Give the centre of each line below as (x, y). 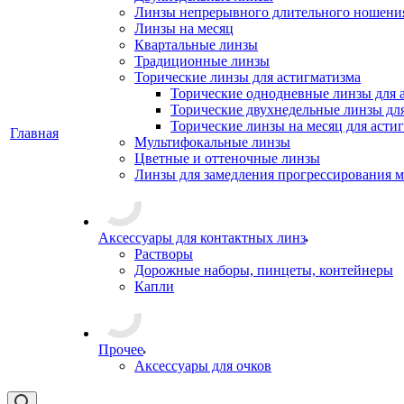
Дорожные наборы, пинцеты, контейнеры (264, 270)
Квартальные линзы (196, 45)
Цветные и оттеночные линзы (227, 158)
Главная (34, 133)
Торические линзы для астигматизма (248, 77)
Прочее (121, 349)
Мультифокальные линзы (212, 142)
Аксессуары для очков (203, 366)
